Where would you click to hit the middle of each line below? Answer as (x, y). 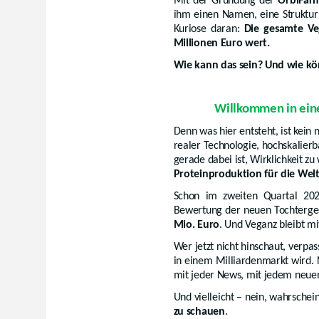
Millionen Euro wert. (221, 43)
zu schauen (199, 312)
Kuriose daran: (209, 29)
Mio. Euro (196, 225)
